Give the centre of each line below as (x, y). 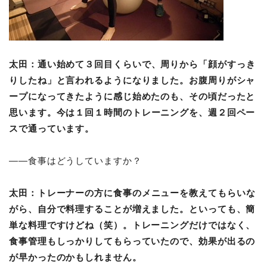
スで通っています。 (55, 128)
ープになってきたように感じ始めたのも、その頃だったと (132, 96)
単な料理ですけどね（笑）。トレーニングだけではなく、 (132, 225)
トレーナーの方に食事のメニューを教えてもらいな (146, 193)
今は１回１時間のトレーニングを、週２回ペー (156, 112)
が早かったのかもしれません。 (75, 257)
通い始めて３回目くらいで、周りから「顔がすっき (146, 64)
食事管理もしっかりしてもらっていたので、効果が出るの (132, 241)
